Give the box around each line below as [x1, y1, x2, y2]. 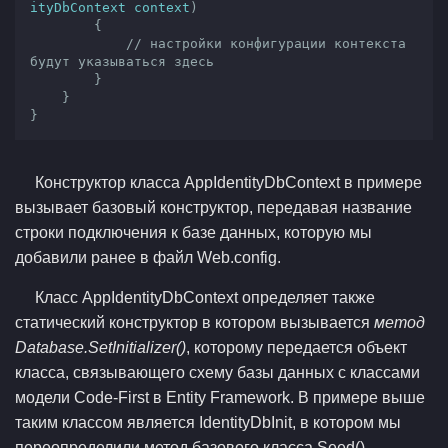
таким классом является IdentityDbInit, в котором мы [15, 414, 401, 431]
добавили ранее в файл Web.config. [15, 249, 281, 266]
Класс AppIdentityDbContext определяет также [35, 289, 375, 306]
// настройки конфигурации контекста [126, 36, 406, 51]
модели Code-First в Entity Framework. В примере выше [15, 389, 425, 406]
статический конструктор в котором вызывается [15, 314, 374, 331]
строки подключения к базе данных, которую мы [15, 224, 372, 241]
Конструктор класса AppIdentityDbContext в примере [35, 174, 422, 191]
